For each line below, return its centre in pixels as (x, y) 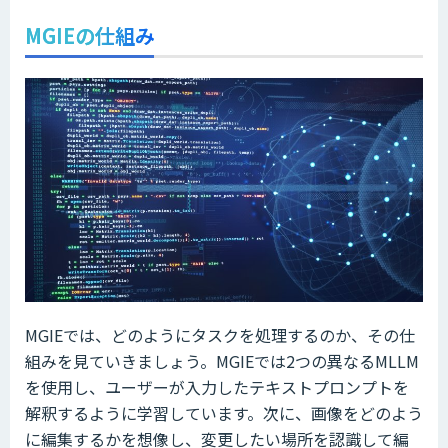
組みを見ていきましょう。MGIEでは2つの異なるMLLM (222, 361)
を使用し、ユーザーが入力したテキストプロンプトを (217, 387)
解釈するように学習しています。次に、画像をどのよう (224, 413)
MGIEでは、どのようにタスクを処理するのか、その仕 (220, 335)
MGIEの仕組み (90, 36)
